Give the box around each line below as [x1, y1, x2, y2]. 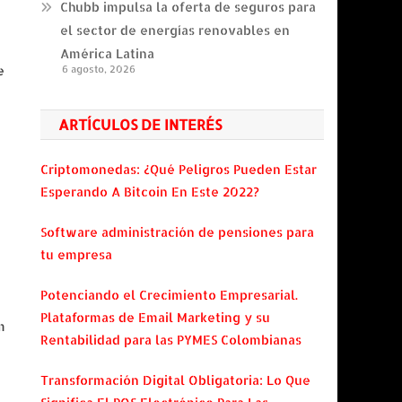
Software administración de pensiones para [40, 224, 315, 240]
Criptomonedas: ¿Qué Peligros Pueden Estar [40, 162, 318, 177]
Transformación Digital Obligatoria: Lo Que [40, 372, 311, 388]
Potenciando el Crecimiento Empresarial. [40, 287, 299, 302]
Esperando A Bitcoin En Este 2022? [40, 184, 260, 199]
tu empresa [40, 247, 113, 262]
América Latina [60, 46, 155, 61]
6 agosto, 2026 [62, 63, 136, 75]
